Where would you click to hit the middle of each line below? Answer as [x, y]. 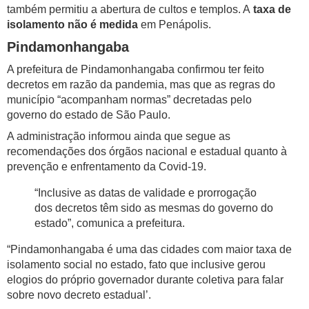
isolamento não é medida [72, 25]
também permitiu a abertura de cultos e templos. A [130, 10]
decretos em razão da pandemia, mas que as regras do [141, 85]
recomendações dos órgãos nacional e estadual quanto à [147, 152]
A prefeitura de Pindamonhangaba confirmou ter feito [136, 70]
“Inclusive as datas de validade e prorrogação [146, 193]
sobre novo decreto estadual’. [79, 295]
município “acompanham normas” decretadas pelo [129, 100]
